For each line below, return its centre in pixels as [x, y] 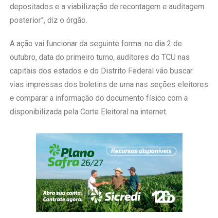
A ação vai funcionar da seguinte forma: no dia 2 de [96, 43]
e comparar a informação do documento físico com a [99, 98]
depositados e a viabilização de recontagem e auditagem [107, 6]
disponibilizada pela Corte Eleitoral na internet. [89, 111]
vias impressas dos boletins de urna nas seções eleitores [109, 84]
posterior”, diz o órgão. [48, 20]
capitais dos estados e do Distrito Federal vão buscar [101, 71]
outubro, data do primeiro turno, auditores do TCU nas [100, 57]
